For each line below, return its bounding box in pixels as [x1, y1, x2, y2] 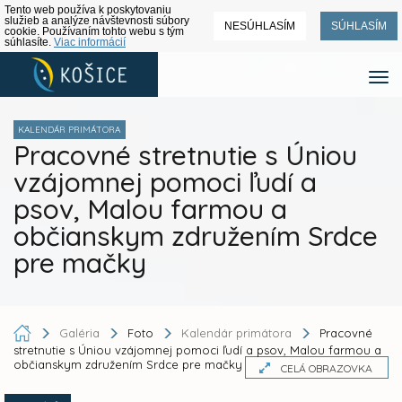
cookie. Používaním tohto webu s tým [4, 25, 184, 38]
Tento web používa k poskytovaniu [4, 4, 171, 16]
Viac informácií [54, 36, 126, 48]
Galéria [59, 325, 103, 340]
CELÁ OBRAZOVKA [281, 362, 372, 376]
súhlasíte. [4, 36, 54, 48]
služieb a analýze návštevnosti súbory [4, 14, 189, 27]
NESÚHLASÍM [224, 20, 295, 32]
